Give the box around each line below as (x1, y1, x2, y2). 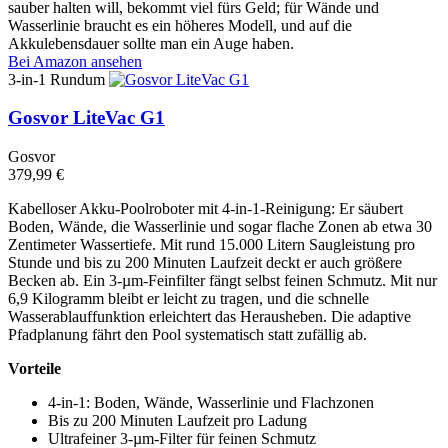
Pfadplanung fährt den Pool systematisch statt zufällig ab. (8, 326, 367, 343)
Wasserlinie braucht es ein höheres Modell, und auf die (8, 16, 352, 34)
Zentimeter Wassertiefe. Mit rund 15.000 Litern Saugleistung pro (8, 236, 415, 253)
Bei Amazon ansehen (8, 52, 142, 70)
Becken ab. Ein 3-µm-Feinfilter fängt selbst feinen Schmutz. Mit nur (8, 272, 437, 289)
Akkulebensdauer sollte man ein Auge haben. (8, 34, 294, 52)
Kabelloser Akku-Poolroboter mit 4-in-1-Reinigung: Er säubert (8, 200, 403, 217)
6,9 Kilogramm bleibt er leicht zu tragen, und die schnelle (8, 290, 369, 307)
